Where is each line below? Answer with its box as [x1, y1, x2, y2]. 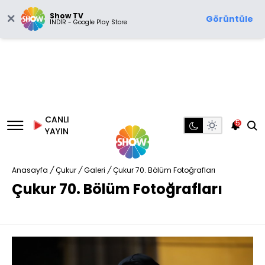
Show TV [50, 11, 83, 21]
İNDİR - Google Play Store [50, 18, 127, 27]
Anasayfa [12, 165, 48, 175]
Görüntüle [206, 13, 253, 25]
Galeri [84, 165, 105, 175]
